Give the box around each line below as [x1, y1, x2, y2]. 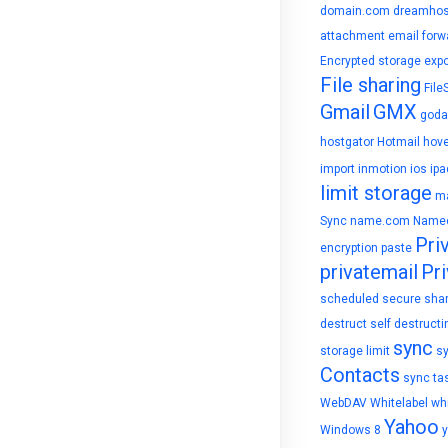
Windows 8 [320, 423, 381, 437]
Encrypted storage [320, 54, 421, 68]
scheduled [320, 292, 379, 306]
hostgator [320, 135, 374, 149]
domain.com [320, 4, 390, 18]
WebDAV [320, 396, 367, 410]
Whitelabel [370, 396, 428, 410]
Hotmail [377, 135, 420, 149]
